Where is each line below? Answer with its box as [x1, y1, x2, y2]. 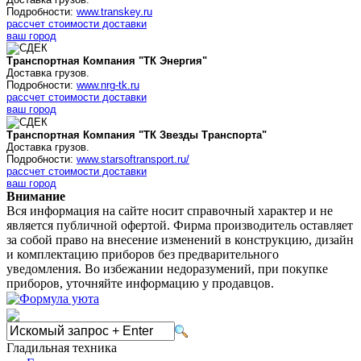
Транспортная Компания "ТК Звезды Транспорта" [6, 128, 267, 141]
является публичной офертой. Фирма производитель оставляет [6, 218, 353, 232]
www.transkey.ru [77, 5, 152, 18]
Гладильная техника [6, 340, 117, 355]
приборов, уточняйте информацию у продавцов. [6, 276, 274, 290]
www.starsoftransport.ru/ [77, 152, 189, 165]
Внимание [6, 189, 65, 203]
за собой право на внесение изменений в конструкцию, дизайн [6, 232, 354, 247]
